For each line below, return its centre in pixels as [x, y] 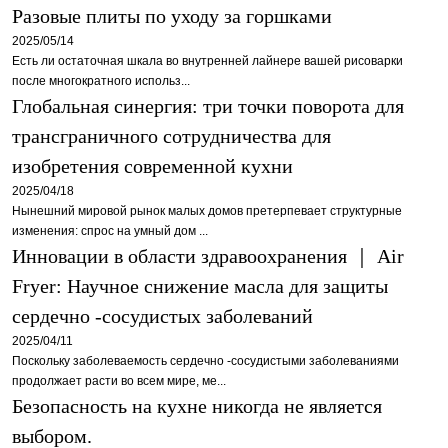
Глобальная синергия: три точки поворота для [208, 105]
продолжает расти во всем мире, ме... [119, 380]
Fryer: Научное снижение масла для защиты [200, 285]
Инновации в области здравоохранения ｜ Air [208, 255]
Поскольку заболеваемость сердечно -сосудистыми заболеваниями [205, 360]
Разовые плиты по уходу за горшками [172, 15]
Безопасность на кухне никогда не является [197, 405]
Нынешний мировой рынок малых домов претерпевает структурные [207, 210]
